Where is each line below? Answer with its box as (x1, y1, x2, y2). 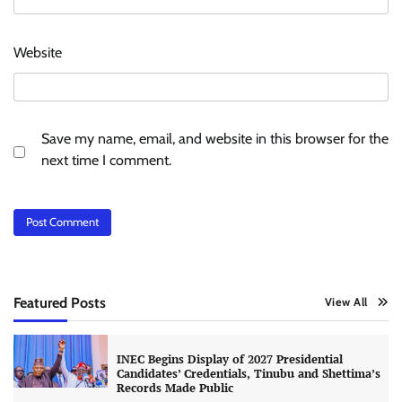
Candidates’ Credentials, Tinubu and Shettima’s (116, 365, 380, 381)
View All (324, 294, 368, 309)
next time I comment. (41, 152, 171, 170)
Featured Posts (13, 293, 106, 311)
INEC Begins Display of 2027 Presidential (116, 351, 343, 367)
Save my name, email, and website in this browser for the (41, 130, 389, 148)
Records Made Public (116, 380, 233, 396)
